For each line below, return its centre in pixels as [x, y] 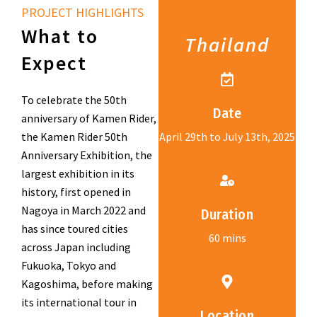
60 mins [227, 237]
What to [60, 36]
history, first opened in [76, 191]
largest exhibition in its [78, 173]
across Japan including [76, 247]
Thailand [227, 44]
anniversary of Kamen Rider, [89, 118]
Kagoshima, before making [87, 283]
